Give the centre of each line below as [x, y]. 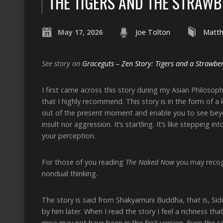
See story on [62, 63]
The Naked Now [150, 162]
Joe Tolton [153, 32]
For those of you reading [84, 162]
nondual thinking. [70, 173]
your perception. [70, 136]
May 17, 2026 [80, 32]
